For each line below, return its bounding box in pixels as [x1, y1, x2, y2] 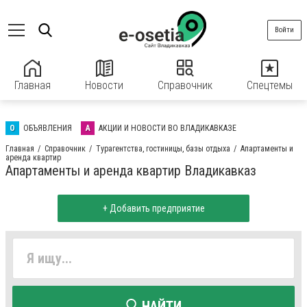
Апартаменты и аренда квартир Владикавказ [5, 162, 256, 179]
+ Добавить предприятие [102, 203, 205, 214]
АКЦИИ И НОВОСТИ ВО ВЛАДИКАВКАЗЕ [99, 123, 236, 133]
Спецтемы [247, 79, 293, 92]
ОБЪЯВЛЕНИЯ [23, 123, 72, 133]
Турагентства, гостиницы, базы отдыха [96, 144, 230, 153]
